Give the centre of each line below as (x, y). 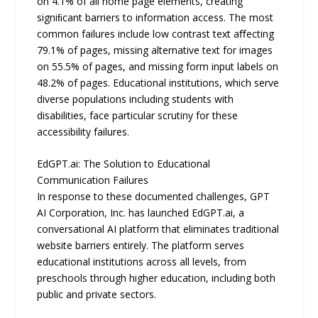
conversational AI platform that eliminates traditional (158, 229)
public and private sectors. (97, 295)
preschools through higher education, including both (157, 278)
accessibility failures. (83, 131)
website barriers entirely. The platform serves (141, 246)
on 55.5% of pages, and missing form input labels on (158, 66)
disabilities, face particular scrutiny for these (138, 115)
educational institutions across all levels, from (142, 262)
